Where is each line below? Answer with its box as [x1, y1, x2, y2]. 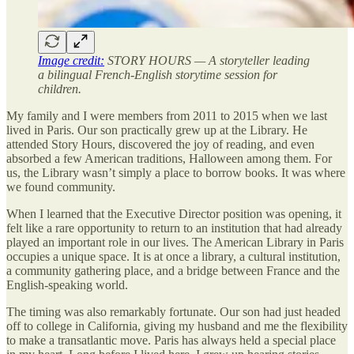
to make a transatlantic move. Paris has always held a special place [6, 333, 336, 348]
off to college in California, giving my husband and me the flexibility [6, 319, 348, 333]
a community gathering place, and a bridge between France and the [6, 264, 340, 278]
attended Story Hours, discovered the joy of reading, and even [6, 137, 314, 152]
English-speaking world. [6, 278, 128, 292]
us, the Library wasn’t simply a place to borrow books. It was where [6, 166, 345, 180]
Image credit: [38, 54, 104, 68]
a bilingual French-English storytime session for [38, 68, 277, 82]
